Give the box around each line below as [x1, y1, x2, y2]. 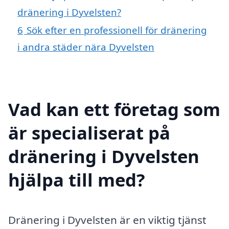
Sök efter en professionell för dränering [27, 24, 207, 37]
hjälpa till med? [8, 167, 145, 192]
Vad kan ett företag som [8, 97, 220, 121]
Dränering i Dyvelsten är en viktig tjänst [8, 212, 207, 227]
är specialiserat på [8, 120, 170, 145]
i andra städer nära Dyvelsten [17, 40, 154, 54]
